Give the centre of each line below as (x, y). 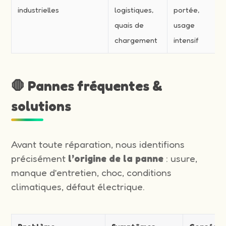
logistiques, (134, 10)
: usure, (181, 158)
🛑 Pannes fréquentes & (87, 86)
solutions (41, 106)
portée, (187, 10)
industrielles (39, 10)
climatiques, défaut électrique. (78, 186)
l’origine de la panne (116, 158)
